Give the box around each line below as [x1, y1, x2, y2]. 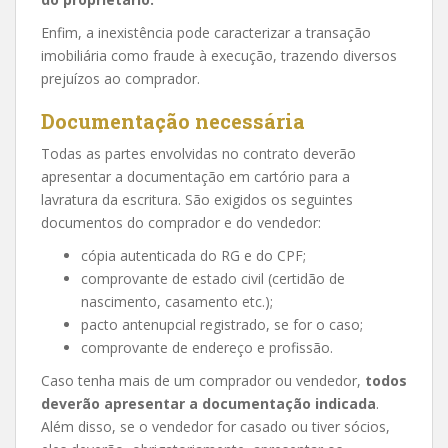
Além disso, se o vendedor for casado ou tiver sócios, [41, 417, 390, 436]
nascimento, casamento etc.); [81, 292, 273, 311]
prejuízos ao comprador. [41, 69, 200, 88]
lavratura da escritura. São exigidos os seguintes [41, 190, 353, 209]
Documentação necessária [41, 108, 305, 134]
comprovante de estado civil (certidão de [81, 269, 345, 288]
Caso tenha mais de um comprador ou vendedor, [41, 371, 365, 390]
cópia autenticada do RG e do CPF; [81, 246, 306, 265]
